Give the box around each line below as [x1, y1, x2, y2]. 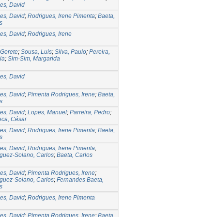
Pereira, [89, 48, 110, 55]
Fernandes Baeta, [57, 176, 104, 183]
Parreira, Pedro [70, 108, 110, 116]
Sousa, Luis [21, 48, 52, 55]
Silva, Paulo [55, 48, 86, 55]
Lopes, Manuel [28, 108, 67, 116]
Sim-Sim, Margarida [8, 55, 60, 62]
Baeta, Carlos [57, 151, 93, 158]
